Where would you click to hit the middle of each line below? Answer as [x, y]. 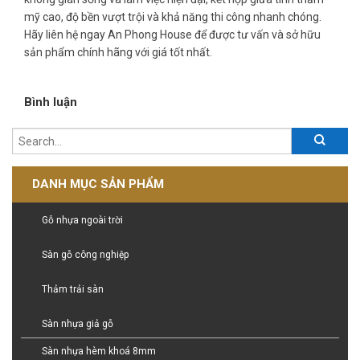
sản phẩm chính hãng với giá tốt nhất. [118, 52]
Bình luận [51, 102]
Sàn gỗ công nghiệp [85, 254]
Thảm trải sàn [73, 289]
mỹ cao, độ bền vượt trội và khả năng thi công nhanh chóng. [173, 16]
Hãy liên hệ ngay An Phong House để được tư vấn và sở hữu [172, 34]
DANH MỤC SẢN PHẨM [98, 184]
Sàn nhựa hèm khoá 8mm [99, 351]
